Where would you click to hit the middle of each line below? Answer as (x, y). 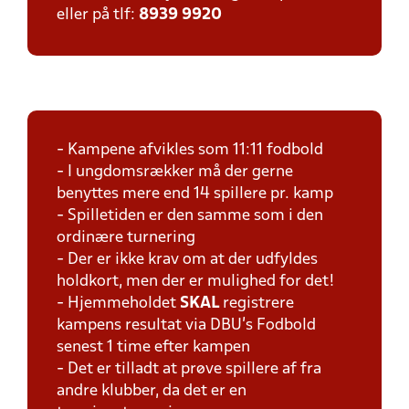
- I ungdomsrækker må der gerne (175, 172)
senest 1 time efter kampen (153, 347)
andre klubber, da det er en (152, 391)
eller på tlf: (98, 15)
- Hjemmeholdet (118, 304)
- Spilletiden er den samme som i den (190, 216)
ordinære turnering (126, 238)
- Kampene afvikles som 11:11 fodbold (190, 150)
